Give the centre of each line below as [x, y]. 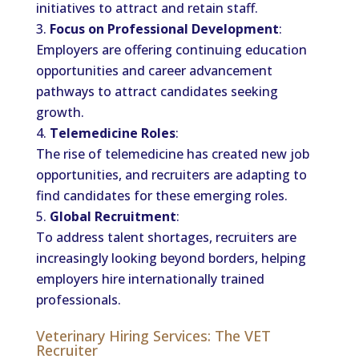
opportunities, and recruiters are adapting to [171, 175]
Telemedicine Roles [112, 133]
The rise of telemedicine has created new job [172, 154]
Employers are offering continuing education [171, 50]
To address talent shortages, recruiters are [166, 237]
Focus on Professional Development [164, 29]
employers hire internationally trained [150, 279]
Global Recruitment [113, 216]
